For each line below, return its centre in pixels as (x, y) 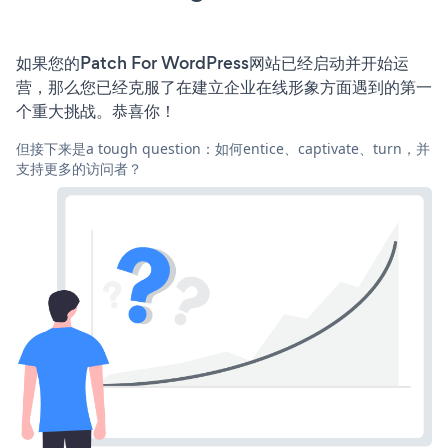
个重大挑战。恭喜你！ (96, 110)
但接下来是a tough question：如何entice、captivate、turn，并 (223, 148)
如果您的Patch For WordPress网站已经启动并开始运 (212, 62)
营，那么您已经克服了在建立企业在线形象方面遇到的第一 (224, 86)
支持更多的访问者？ (79, 168)
